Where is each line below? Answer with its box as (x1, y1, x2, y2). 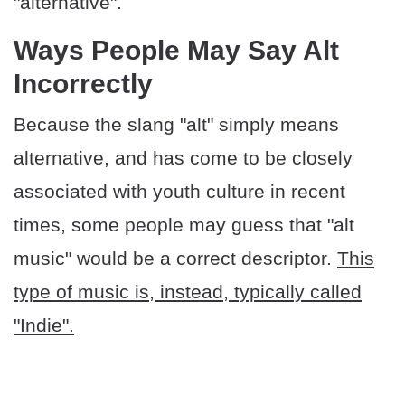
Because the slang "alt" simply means (14, 114, 339, 136)
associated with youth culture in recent (14, 181, 345, 202)
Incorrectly (14, 69, 153, 99)
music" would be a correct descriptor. (14, 248, 337, 269)
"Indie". (14, 315, 74, 336)
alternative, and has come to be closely (14, 147, 353, 169)
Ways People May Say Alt (14, 35, 339, 66)
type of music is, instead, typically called (14, 281, 362, 303)
